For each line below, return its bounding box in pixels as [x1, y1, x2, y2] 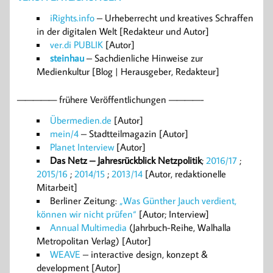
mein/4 [50, 127, 79, 140]
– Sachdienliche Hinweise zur [84, 51, 203, 64]
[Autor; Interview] [136, 207, 209, 220]
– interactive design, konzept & [80, 247, 208, 260]
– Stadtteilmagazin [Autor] [79, 127, 188, 140]
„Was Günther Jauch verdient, [119, 194, 236, 207]
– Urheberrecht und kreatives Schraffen [94, 11, 253, 24]
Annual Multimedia [50, 221, 127, 233]
